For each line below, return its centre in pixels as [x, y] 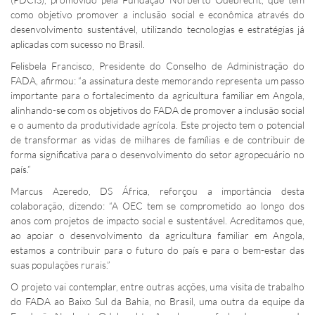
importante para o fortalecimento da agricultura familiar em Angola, [157, 96]
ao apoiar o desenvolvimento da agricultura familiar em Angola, [157, 236]
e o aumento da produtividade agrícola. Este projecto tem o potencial [157, 125]
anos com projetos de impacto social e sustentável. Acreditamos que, [157, 221]
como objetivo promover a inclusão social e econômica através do [157, 15]
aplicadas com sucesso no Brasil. [78, 44]
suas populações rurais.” [60, 265]
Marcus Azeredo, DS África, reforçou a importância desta [157, 191]
